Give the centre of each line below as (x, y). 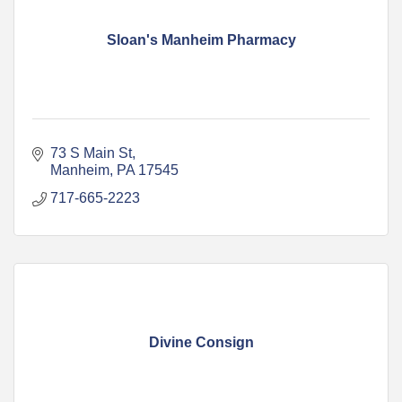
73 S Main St (91, 153)
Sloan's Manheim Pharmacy (201, 39)
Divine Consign (201, 342)
